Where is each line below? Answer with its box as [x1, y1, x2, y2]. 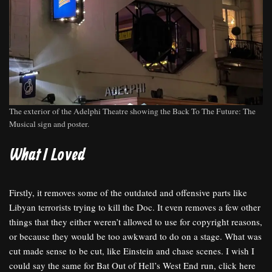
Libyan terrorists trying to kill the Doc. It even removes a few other [9, 201, 260, 214]
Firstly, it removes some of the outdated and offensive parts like [9, 186, 247, 199]
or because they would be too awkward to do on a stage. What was [9, 230, 262, 243]
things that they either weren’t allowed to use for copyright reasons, [9, 216, 262, 228]
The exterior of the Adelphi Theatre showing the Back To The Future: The [9, 106, 256, 117]
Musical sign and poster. [9, 118, 89, 130]
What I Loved [9, 145, 86, 167]
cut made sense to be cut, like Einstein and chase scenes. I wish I [9, 245, 254, 257]
